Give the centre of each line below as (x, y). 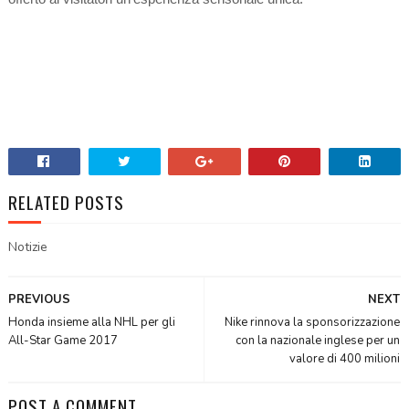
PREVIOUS (39, 299)
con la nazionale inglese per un (318, 340)
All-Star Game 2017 (63, 340)
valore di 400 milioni (345, 358)
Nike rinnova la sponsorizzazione (313, 322)
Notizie (27, 246)
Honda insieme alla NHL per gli (91, 322)
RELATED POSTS (66, 201)
